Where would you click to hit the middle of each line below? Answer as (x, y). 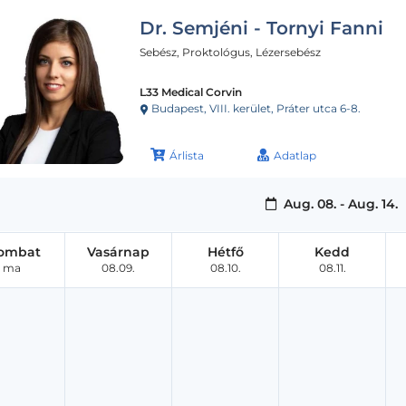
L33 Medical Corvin (191, 92)
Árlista (187, 155)
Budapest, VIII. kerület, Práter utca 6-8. (255, 108)
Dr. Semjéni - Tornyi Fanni (261, 28)
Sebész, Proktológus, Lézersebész (230, 52)
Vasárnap (118, 251)
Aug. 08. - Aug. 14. (339, 203)
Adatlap (295, 155)
